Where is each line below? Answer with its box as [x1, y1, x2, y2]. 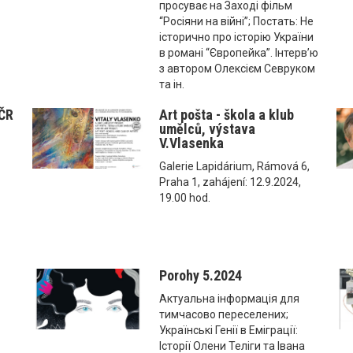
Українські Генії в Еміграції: [158, 323, 298, 336]
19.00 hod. [158, 191, 210, 204]
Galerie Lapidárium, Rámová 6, [158, 159, 310, 173]
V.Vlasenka [158, 134, 224, 151]
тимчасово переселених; [158, 307, 288, 321]
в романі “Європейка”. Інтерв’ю [158, 46, 318, 59]
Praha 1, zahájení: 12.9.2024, [158, 175, 301, 188]
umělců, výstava [158, 120, 255, 137]
